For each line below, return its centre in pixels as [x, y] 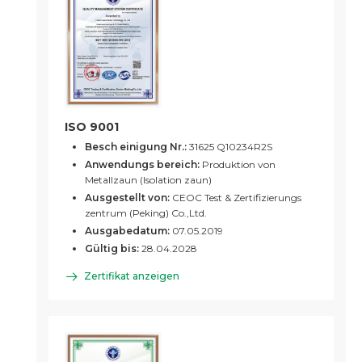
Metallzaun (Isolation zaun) [148, 179]
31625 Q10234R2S [229, 146]
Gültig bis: [112, 248]
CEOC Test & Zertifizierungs [236, 197]
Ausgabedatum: [127, 230]
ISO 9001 [92, 126]
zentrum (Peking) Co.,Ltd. [146, 213]
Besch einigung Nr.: [136, 146]
